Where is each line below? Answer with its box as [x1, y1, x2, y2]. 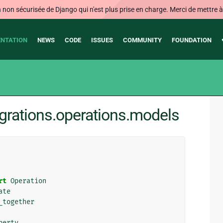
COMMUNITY [122, 36, 162, 44]
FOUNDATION [171, 36, 212, 44]
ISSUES [91, 36, 113, 44]
